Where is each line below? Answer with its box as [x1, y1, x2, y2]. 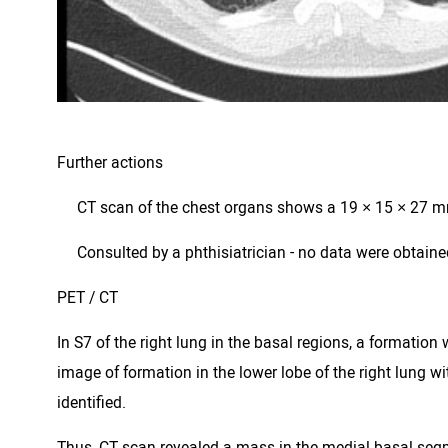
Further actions [57, 151, 163, 174]
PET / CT [57, 286, 118, 309]
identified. [57, 391, 126, 414]
